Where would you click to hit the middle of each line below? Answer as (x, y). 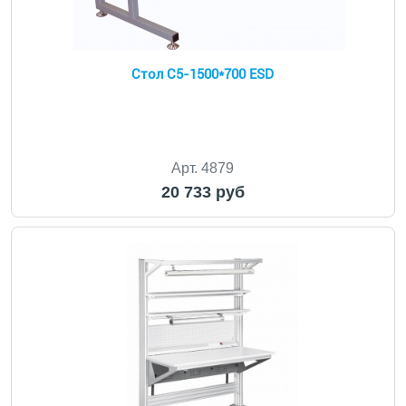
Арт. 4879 (203, 168)
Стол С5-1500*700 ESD (203, 74)
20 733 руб (203, 192)
